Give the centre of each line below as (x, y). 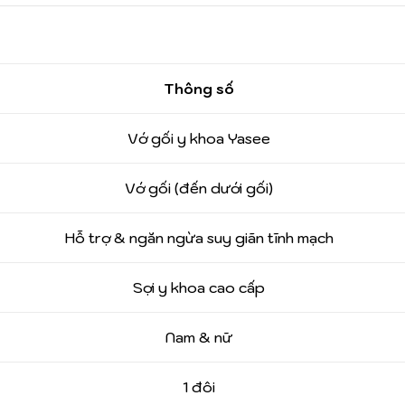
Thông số (199, 89)
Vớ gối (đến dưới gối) (199, 188)
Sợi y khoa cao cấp (199, 288)
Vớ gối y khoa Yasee (199, 139)
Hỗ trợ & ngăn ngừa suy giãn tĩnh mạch (199, 238)
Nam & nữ (199, 338)
